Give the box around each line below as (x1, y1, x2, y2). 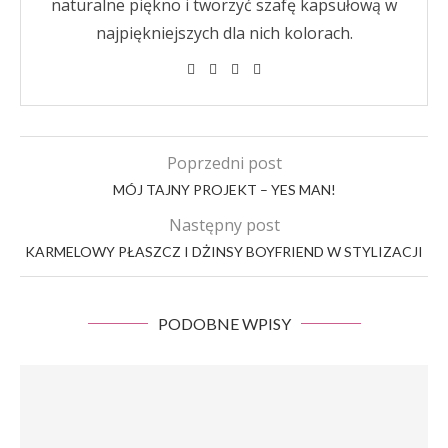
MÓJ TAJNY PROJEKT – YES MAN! (112, 181, 336, 199)
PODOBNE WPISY (157, 314, 291, 334)
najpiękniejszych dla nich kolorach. (95, 22, 353, 45)
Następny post (168, 214, 280, 237)
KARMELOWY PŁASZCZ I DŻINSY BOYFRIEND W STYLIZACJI (25, 243, 423, 261)
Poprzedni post (166, 152, 282, 175)
